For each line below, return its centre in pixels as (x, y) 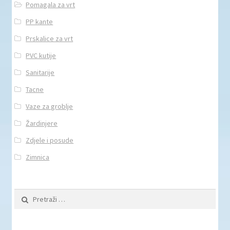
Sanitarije (40, 73)
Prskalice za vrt (50, 39)
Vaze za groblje (50, 107)
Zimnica (38, 157)
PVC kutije (41, 56)
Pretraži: (27, 195)
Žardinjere (42, 123)
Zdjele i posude (50, 140)
